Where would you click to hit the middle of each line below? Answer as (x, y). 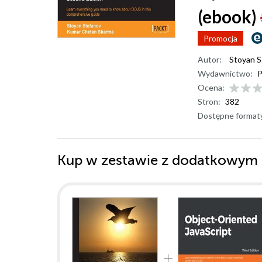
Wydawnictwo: (225, 73)
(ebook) (227, 16)
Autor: (210, 59)
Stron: (209, 101)
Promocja (220, 38)
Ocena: (211, 87)
